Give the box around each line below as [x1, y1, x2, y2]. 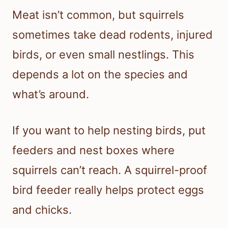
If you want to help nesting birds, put [12, 123, 206, 137]
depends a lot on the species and [12, 67, 188, 81]
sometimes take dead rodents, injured [12, 27, 213, 41]
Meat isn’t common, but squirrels [12, 8, 184, 21]
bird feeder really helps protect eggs [12, 183, 204, 196]
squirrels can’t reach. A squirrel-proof [12, 163, 207, 177]
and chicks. [12, 203, 72, 216]
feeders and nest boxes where [12, 143, 175, 157]
